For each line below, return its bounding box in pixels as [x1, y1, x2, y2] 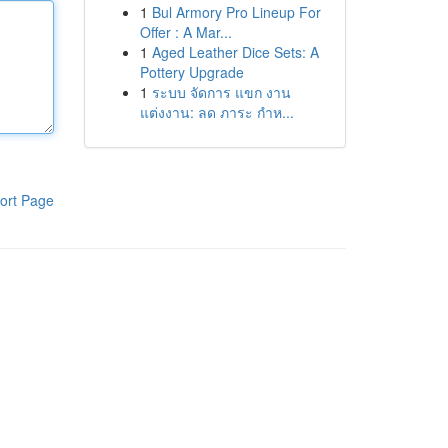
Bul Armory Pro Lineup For [151, 2, 321, 22]
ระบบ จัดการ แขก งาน [151, 82, 291, 102]
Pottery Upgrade [139, 62, 244, 82]
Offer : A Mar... [139, 22, 232, 42]
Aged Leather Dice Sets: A [151, 42, 319, 62]
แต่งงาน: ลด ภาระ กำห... [139, 102, 294, 122]
